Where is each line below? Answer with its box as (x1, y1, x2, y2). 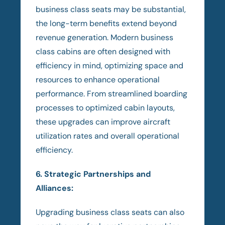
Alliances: (36, 182, 74, 193)
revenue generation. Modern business (36, 32, 174, 43)
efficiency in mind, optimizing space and (36, 60, 184, 71)
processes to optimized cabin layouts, (36, 102, 175, 113)
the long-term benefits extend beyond (36, 18, 177, 29)
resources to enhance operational (36, 74, 160, 85)
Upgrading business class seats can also (36, 206, 185, 217)
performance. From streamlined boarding (36, 88, 188, 99)
